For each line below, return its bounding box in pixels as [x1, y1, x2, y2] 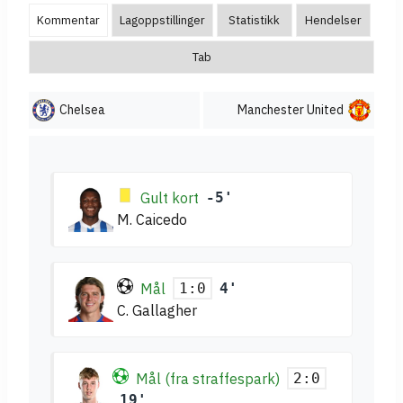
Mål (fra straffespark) [136, 369, 281, 388]
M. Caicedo [117, 210, 187, 229]
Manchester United [237, 102, 344, 119]
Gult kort [140, 189, 199, 208]
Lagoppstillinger [120, 13, 205, 29]
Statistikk [228, 13, 281, 29]
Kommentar [37, 13, 100, 29]
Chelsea [59, 102, 105, 119]
